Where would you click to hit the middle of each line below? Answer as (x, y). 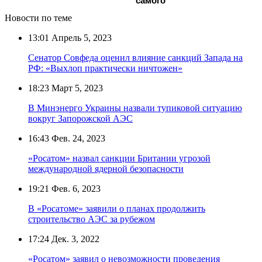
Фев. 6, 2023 (75, 188)
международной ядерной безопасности (106, 168)
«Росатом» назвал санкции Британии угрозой (119, 158)
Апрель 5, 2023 (80, 37)
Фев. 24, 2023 (77, 138)
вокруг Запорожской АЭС (80, 118)
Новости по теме (38, 18)
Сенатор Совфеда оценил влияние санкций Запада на (135, 57)
